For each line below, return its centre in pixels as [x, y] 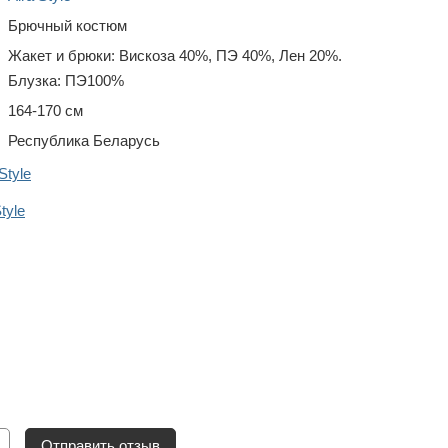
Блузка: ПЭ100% [66, 80]
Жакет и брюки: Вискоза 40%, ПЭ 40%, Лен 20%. [175, 55]
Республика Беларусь [84, 140]
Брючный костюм [67, 25]
